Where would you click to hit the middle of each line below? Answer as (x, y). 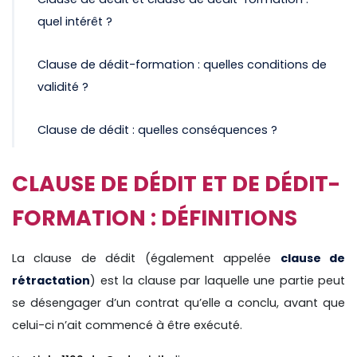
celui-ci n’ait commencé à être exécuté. (129, 326)
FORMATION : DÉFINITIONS (155, 218)
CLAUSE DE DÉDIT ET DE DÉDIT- (176, 184)
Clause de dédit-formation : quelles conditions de (182, 65)
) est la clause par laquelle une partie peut (218, 281)
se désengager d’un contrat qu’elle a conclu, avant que (178, 303)
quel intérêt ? (75, 22)
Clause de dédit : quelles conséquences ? (157, 130)
